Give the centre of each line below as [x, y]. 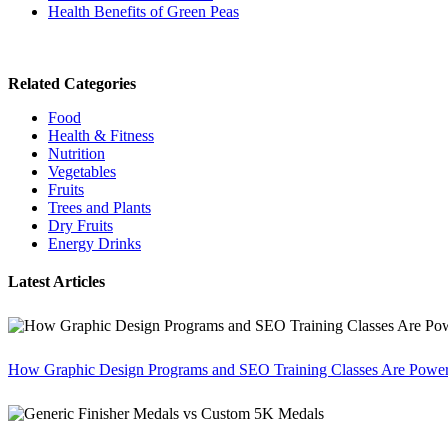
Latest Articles [56, 282]
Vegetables [82, 172]
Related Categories [72, 84]
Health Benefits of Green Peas [143, 12]
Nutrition [76, 154]
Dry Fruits [80, 226]
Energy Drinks [94, 244]
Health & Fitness [101, 136]
